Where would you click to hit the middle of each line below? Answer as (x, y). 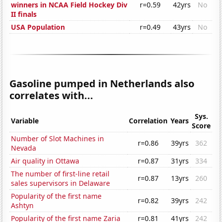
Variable (25, 121)
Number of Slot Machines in (58, 139)
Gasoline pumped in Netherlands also (102, 84)
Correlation (148, 121)
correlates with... (52, 96)
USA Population (38, 27)
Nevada (24, 148)
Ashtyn (23, 206)
